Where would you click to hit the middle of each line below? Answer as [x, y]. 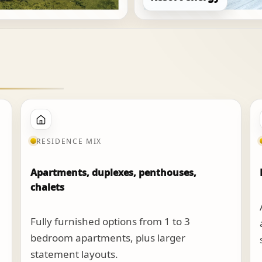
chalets [48, 187]
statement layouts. [75, 254]
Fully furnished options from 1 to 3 [111, 221]
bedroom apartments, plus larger [108, 237]
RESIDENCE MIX [69, 141]
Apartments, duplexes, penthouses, [114, 172]
